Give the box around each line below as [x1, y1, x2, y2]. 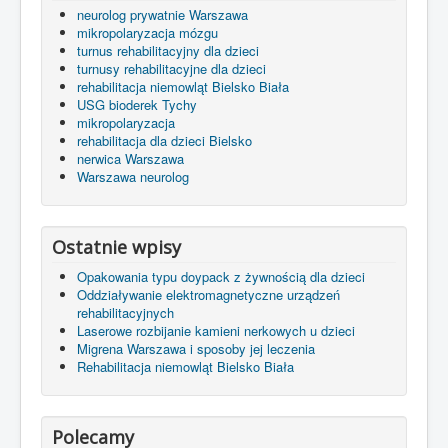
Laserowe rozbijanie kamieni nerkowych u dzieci [77, 321, 355, 340]
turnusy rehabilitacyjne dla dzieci [77, 59, 266, 78]
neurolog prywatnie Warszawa [77, 5, 248, 24]
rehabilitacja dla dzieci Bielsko [77, 131, 252, 150]
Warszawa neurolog [77, 167, 189, 186]
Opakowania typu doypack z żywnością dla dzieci [77, 267, 365, 286]
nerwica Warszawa [77, 149, 184, 168]
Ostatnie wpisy [52, 235, 181, 259]
